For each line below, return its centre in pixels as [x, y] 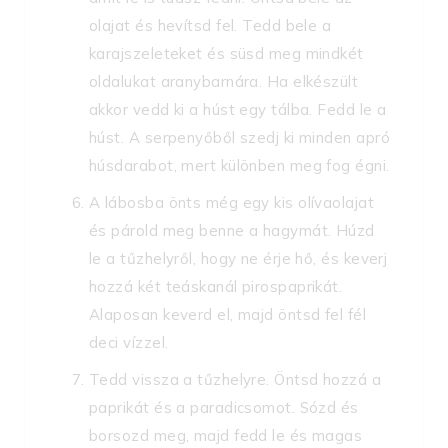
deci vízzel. [129, 343]
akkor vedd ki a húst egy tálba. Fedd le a [238, 110]
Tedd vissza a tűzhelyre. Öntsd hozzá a [235, 380]
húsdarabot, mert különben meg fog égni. [239, 166]
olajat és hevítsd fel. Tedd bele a [210, 26]
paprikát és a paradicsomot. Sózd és [224, 408]
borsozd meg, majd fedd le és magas [226, 436]
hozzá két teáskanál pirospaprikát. [216, 287]
